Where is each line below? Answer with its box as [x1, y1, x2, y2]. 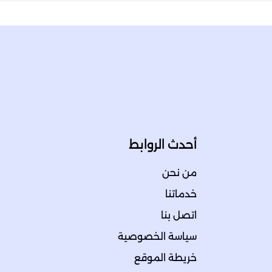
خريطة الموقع [134, 252, 197, 264]
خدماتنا [165, 188, 197, 200]
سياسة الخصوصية [118, 231, 197, 243]
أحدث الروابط [129, 137, 197, 152]
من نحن [162, 167, 197, 179]
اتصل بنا [161, 209, 197, 222]
